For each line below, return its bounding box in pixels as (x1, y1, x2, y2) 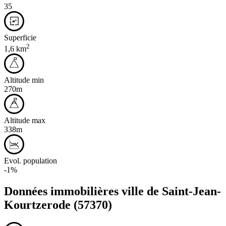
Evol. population (4, 156, 57, 165)
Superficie (4, 33, 36, 42)
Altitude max (4, 116, 45, 125)
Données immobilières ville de (4, 185, 162, 198)
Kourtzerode (4, 198, 71, 212)
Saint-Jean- (162, 185, 221, 198)
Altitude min (4, 76, 44, 85)
